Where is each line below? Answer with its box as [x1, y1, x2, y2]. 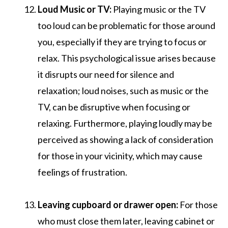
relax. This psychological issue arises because [38, 52, 216, 64]
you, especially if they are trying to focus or [38, 36, 207, 47]
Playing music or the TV [111, 3, 206, 15]
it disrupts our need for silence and [38, 68, 174, 80]
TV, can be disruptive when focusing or [38, 101, 190, 112]
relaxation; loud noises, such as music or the [38, 84, 209, 96]
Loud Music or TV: [38, 3, 111, 15]
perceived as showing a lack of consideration [38, 133, 213, 145]
